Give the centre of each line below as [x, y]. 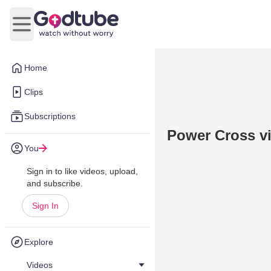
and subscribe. [55, 183]
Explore [39, 242]
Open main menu [58, 30]
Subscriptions [50, 116]
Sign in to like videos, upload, [82, 171]
